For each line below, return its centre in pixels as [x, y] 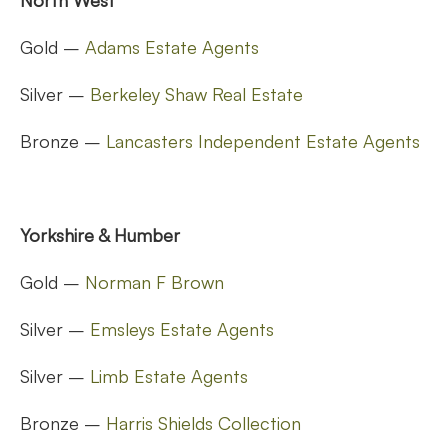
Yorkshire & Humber [100, 234]
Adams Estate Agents [172, 46]
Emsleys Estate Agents [182, 328]
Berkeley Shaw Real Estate [196, 93]
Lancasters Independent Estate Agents [263, 140]
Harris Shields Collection [203, 422]
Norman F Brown [154, 281]
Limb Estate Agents [169, 375]
